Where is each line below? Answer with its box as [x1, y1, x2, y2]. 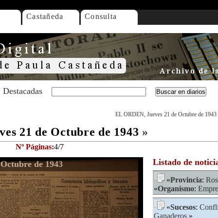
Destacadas [3, 86, 42, 96]
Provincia [170, 176, 202, 184]
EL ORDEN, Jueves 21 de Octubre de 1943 [115, 111, 217, 118]
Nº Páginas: [16, 143, 54, 151]
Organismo [158, 184, 194, 193]
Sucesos [170, 203, 196, 211]
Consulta [85, 12, 117, 20]
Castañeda [26, 12, 64, 20]
